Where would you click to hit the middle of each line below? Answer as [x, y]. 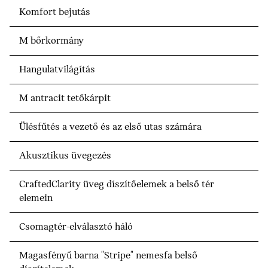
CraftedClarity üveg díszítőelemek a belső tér [117, 185]
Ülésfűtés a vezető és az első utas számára [110, 127]
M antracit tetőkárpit [65, 99]
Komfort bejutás [55, 13]
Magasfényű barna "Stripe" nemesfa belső [108, 256]
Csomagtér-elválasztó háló [76, 227]
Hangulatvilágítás [57, 70]
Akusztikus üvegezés [65, 156]
